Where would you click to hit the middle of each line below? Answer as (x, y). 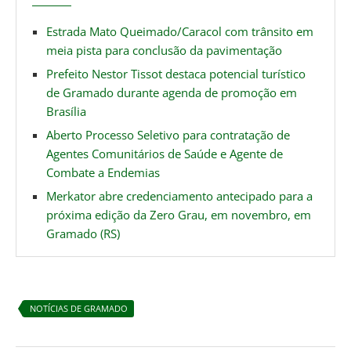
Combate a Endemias (103, 172)
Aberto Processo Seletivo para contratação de (168, 134)
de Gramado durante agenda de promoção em (172, 92)
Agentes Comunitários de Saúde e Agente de (165, 153)
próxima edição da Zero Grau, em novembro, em (179, 214)
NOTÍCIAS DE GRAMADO (79, 308)
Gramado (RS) (83, 233)
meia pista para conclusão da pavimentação (164, 50)
